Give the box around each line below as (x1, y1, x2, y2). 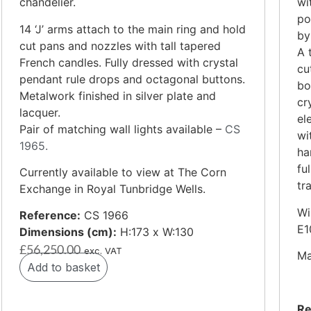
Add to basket (27, 260, 100, 275)
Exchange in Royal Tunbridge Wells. (19, 181, 205, 196)
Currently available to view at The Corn (19, 165, 226, 179)
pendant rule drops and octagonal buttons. (19, 72, 245, 86)
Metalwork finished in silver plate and (19, 88, 216, 103)
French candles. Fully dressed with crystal (19, 55, 238, 69)
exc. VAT (84, 246, 122, 257)
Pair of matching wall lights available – (19, 121, 225, 136)
